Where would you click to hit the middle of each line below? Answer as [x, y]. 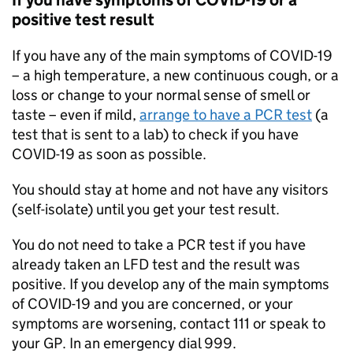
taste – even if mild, [76, 115]
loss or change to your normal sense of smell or [161, 95]
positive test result [83, 20]
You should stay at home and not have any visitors [170, 190]
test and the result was [225, 264]
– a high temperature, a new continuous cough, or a [175, 75]
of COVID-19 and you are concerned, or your [152, 304]
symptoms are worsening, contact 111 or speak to [169, 323]
